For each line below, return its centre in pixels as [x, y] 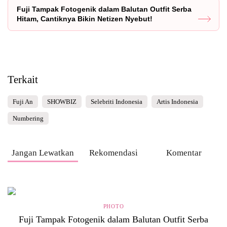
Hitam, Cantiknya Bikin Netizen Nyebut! [85, 19]
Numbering [28, 118]
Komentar [184, 153]
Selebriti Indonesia [117, 102]
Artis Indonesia [177, 102]
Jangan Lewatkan [43, 153]
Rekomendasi [113, 153]
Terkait [23, 80]
